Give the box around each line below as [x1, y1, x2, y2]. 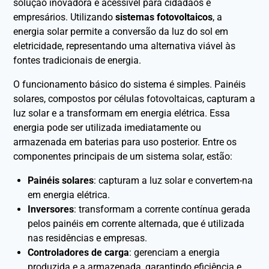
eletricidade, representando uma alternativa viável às [13, 40, 236, 52]
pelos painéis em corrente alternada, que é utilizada [28, 217, 245, 229]
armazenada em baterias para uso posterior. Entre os [13, 136, 237, 148]
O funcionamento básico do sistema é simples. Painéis [13, 78, 246, 90]
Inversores [28, 203, 74, 215]
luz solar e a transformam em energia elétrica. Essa [13, 107, 231, 119]
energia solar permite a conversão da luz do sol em [13, 25, 229, 37]
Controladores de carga [28, 246, 130, 258]
